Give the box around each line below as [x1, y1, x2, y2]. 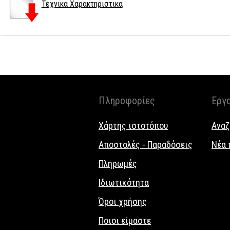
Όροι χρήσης [99, 196, 147, 207]
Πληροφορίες [99, 94, 155, 107]
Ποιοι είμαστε [99, 215, 151, 226]
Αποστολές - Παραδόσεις [99, 139, 193, 150]
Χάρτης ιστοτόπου [99, 120, 168, 131]
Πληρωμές [99, 158, 137, 169]
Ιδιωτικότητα [99, 177, 149, 188]
